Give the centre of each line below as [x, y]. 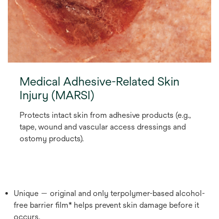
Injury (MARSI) [57, 95]
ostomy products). [52, 138]
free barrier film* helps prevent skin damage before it [106, 205]
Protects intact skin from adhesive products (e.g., [105, 115]
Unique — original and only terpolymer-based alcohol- [109, 193]
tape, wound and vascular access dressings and [103, 127]
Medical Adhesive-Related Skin [99, 81]
